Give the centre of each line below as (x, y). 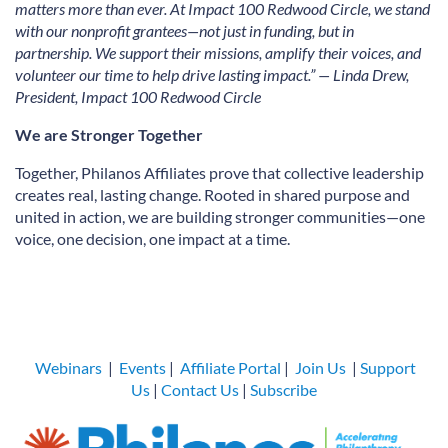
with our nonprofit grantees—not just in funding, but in (184, 30)
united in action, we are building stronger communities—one (220, 216)
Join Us (320, 367)
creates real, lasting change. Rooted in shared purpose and (212, 194)
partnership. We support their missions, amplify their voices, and (218, 52)
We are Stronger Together (109, 134)
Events (142, 367)
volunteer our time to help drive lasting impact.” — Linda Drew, (212, 74)
